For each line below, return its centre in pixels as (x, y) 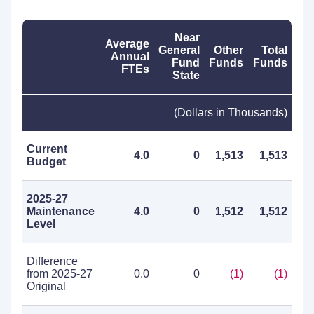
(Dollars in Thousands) (231, 112)
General (179, 50)
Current (47, 149)
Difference (52, 261)
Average (127, 44)
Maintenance (61, 211)
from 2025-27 (60, 274)
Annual (130, 56)
